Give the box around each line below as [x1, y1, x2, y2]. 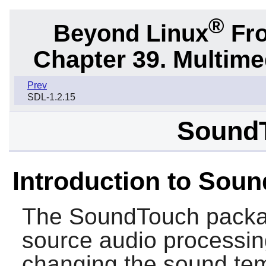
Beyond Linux [53, 20, 208, 46]
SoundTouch [68, 204, 199, 230]
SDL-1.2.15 [27, 92, 75, 103]
